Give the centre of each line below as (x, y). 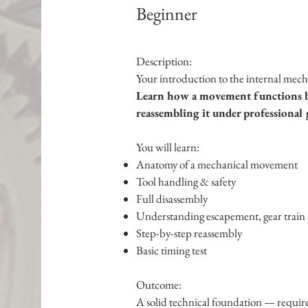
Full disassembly (172, 198)
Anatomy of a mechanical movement (217, 164)
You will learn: (167, 147)
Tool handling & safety (186, 181)
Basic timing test (171, 250)
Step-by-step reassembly (189, 233)
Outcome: (158, 284)
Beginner (166, 13)
